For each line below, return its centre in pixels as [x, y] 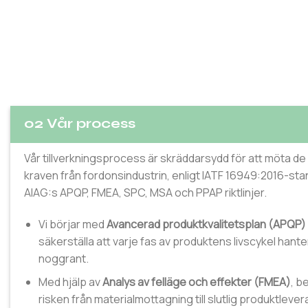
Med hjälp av [70, 282]
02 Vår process [80, 123]
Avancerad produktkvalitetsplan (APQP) [206, 224]
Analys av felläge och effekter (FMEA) [196, 282]
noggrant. [63, 258]
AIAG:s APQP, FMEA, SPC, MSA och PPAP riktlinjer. [145, 192]
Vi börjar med [72, 224]
